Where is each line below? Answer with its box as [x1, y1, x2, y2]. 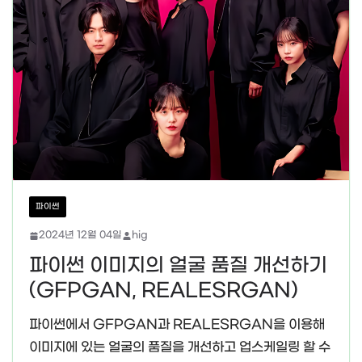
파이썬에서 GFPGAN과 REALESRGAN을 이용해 [29, 317, 325, 333]
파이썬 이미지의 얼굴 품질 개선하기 [29, 255, 327, 278]
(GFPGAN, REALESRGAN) [29, 280, 298, 303]
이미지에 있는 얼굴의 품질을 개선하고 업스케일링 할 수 [29, 339, 330, 356]
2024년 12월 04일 [39, 229, 122, 242]
